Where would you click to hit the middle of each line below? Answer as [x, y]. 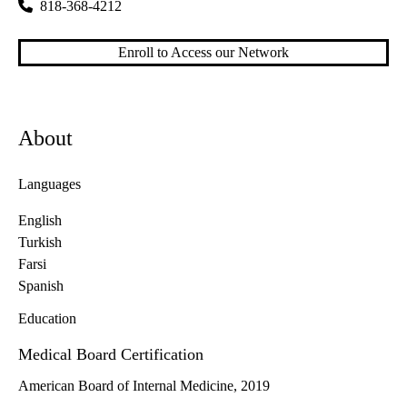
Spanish [41, 286]
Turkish [40, 243]
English [40, 221]
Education [47, 319]
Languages [50, 184]
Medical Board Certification [111, 355]
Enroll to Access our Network [203, 53]
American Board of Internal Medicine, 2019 [144, 386]
